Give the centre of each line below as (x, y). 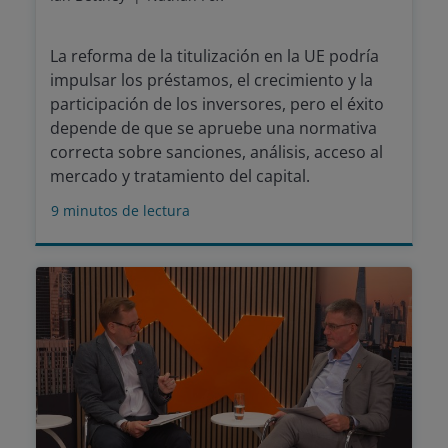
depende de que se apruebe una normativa (213, 128)
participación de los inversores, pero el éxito (217, 104)
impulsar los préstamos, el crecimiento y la (211, 80)
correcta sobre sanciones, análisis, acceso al (216, 152)
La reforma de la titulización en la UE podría (214, 56)
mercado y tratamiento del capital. (180, 176)
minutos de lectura (126, 211)
